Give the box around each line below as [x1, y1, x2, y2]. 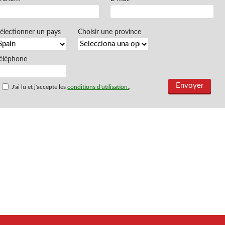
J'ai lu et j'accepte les [10, 84, 68, 90]
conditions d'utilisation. [67, 84, 130, 90]
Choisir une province [78, 29, 142, 36]
